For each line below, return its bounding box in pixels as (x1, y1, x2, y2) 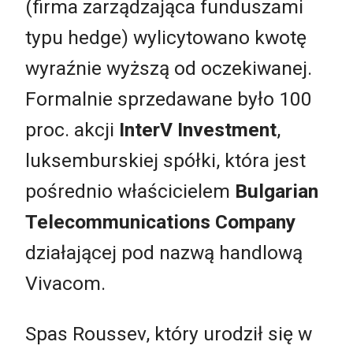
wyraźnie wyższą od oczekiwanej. (25, 57, 312, 80)
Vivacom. (25, 272, 106, 295)
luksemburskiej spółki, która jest (25, 149, 306, 173)
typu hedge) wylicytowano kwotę (25, 26, 307, 50)
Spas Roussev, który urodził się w (25, 321, 312, 345)
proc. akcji (25, 118, 114, 142)
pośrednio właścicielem (25, 180, 235, 203)
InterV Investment (114, 118, 277, 142)
